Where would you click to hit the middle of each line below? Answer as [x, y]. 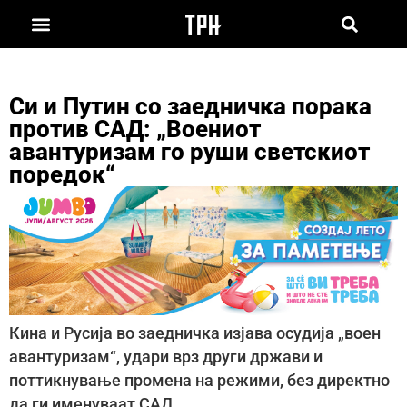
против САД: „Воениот [135, 129]
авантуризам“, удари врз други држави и [166, 357]
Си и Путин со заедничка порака [190, 106]
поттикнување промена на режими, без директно [199, 381]
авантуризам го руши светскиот [189, 151]
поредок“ [62, 174]
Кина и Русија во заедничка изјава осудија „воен [195, 334]
